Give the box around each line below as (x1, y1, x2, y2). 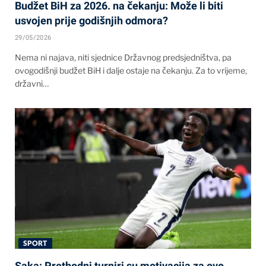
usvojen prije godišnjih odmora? (15, 14, 168, 27)
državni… (15, 78, 49, 89)
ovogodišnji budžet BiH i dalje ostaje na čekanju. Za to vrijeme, (15, 65, 247, 76)
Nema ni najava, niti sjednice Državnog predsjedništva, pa (15, 52, 232, 63)
